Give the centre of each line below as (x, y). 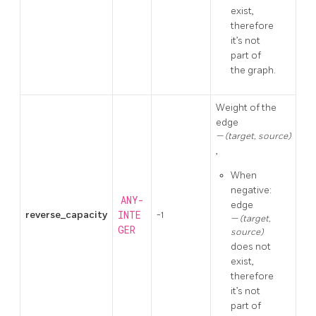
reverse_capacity (66, 214)
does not (251, 246)
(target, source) (258, 136)
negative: (251, 190)
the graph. (253, 70)
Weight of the (246, 107)
